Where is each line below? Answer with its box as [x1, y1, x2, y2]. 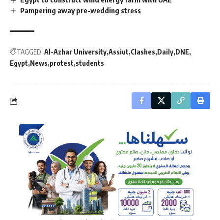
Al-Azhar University [44, 48, 107, 56]
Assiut [109, 48, 129, 56]
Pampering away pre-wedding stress [20, 5, 141, 15]
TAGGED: [17, 48, 43, 56]
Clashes [131, 48, 155, 56]
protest [50, 59, 74, 68]
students [76, 59, 104, 68]
